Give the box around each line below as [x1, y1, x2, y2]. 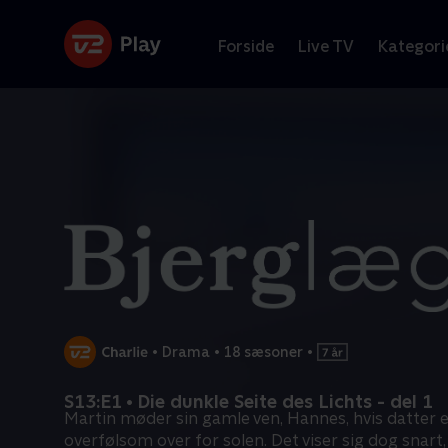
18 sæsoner [224, 343, 303, 360]
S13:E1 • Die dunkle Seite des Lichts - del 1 [64, 391, 433, 412]
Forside [218, 36, 274, 56]
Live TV [298, 36, 354, 56]
